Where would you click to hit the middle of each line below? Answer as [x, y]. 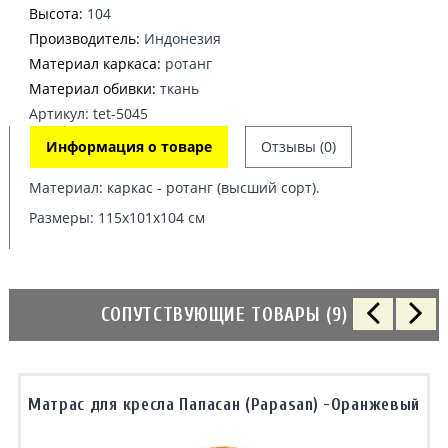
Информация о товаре [129, 146]
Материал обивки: [92, 88]
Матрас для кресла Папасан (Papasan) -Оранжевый [224, 404]
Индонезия [180, 38]
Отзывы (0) [298, 146]
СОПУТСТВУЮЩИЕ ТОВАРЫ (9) [224, 315]
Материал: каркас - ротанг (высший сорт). [174, 187]
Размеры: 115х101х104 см [117, 217]
